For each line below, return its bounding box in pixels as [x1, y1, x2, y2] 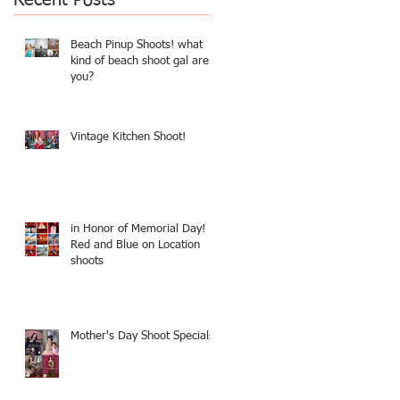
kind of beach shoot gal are [71, 54, 209, 67]
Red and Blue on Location [71, 238, 200, 251]
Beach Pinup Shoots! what [71, 38, 203, 51]
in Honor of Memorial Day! [71, 222, 131, 235]
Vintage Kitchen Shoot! [71, 130, 186, 143]
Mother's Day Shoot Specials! [71, 329, 218, 342]
